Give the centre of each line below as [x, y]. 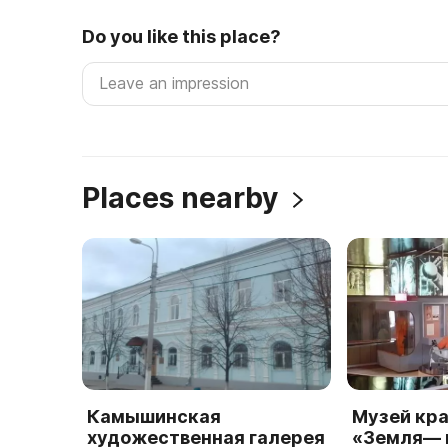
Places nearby [183, 198]
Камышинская [154, 417]
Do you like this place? [181, 36]
